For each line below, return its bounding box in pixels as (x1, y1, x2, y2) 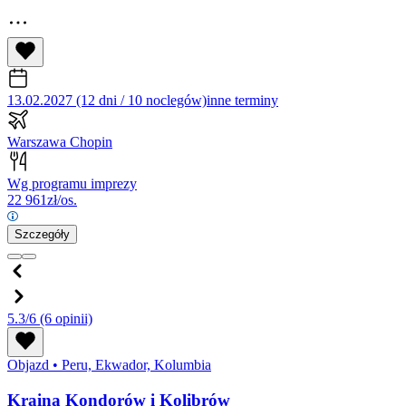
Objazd (7, 357, 53, 373)
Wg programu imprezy (7, 176, 137, 192)
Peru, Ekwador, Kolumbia (58, 357, 211, 373)
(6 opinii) (40, 311, 92, 327)
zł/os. (47, 192, 77, 208)
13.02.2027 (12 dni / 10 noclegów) (7, 92, 207, 109)
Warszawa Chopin (7, 134, 112, 150)
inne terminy (207, 92, 278, 109)
